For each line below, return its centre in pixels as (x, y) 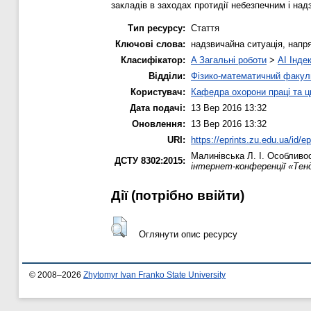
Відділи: (167, 76)
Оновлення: (159, 124)
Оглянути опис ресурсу (188, 234)
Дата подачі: (158, 108)
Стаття (205, 28)
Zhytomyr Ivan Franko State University (154, 275)
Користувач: (158, 92)
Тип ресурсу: (157, 28)
